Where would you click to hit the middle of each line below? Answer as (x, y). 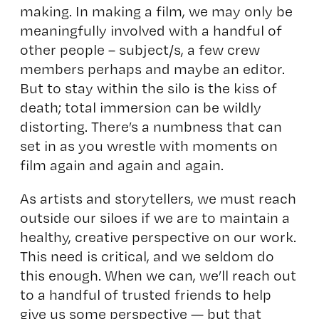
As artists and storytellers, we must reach (158, 198)
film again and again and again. (121, 164)
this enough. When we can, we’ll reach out (158, 275)
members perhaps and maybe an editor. (152, 68)
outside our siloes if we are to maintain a (155, 217)
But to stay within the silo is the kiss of (148, 88)
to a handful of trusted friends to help (145, 294)
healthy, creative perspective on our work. (158, 236)
